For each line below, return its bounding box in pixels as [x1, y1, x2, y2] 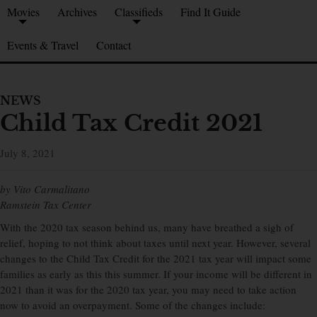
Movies [7, 4, 40, 20]
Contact [96, 38, 131, 53]
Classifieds [115, 4, 163, 20]
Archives [57, 4, 97, 20]
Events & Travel [7, 38, 79, 53]
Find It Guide [180, 4, 241, 20]
